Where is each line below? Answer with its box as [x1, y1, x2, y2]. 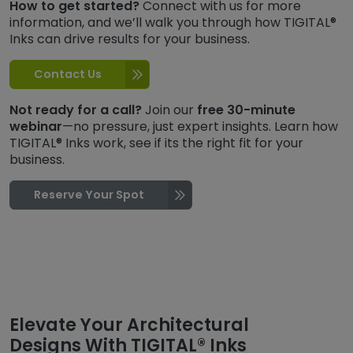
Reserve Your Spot [34, 186, 144, 203]
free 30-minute [197, 100, 295, 119]
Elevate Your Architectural [9, 312, 249, 337]
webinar [9, 117, 62, 136]
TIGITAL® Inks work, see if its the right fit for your [9, 133, 303, 152]
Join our [145, 100, 197, 119]
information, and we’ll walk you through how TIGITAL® [9, 13, 336, 32]
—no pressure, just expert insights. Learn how [62, 117, 338, 136]
